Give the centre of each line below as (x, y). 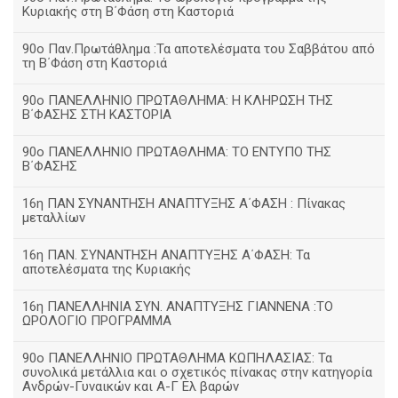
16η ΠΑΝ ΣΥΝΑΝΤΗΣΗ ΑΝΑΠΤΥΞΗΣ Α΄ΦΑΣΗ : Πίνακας (184, 203)
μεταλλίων (54, 218)
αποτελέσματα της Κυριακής (107, 269)
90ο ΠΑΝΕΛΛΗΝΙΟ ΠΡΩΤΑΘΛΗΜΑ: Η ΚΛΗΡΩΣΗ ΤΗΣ (178, 100)
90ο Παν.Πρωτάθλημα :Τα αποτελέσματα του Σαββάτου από (199, 49)
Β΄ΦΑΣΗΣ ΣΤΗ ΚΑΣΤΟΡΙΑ (97, 115)
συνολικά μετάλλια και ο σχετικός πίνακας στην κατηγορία (197, 372)
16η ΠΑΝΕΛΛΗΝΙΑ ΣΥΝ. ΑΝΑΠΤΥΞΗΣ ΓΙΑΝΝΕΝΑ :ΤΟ (178, 306)
